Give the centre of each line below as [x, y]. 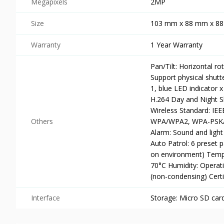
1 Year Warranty [176, 44]
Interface [45, 197]
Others [42, 121]
